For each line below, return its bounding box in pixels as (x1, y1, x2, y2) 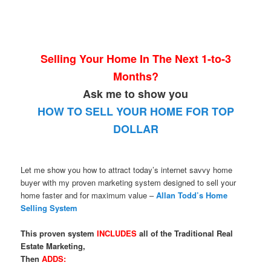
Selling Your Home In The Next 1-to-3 (40, 50, 231, 67)
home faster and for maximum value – (21, 189, 157, 201)
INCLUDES (97, 227, 137, 239)
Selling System (21, 201, 78, 214)
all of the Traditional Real (137, 227, 233, 239)
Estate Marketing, (21, 240, 86, 252)
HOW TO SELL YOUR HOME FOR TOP (37, 103, 234, 119)
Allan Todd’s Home (156, 189, 228, 201)
